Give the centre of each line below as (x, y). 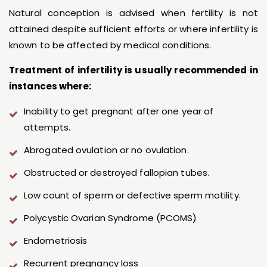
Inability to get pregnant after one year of (119, 111)
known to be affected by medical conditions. (110, 45)
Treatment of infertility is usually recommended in (133, 70)
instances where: (50, 86)
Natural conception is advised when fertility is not (133, 13)
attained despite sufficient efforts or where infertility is (133, 29)
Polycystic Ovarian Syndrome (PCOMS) (111, 218)
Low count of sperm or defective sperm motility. (132, 195)
